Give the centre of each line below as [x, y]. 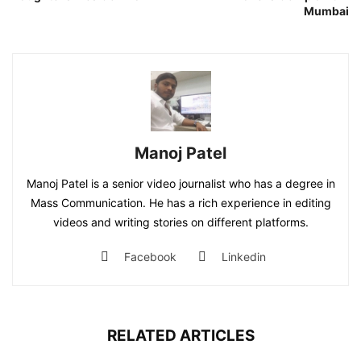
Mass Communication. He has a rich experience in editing [180, 202]
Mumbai [326, 10]
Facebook [150, 256]
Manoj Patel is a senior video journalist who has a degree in [180, 183]
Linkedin [244, 256]
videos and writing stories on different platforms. [180, 222]
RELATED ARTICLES [180, 335]
